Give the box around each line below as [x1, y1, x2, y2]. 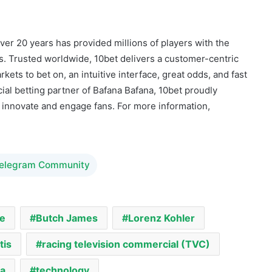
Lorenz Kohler [127, 173, 195, 186]
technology [36, 225, 89, 238]
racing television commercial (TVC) [42, 199, 210, 212]
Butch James [35, 173, 98, 186]
